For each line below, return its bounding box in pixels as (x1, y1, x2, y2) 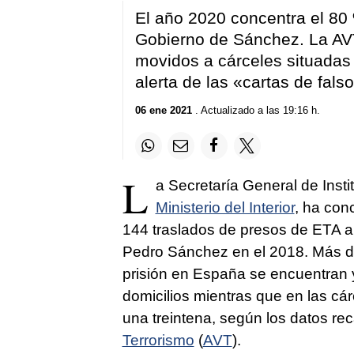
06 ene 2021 (134, 104, 192, 117)
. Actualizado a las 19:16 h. (191, 104, 320, 117)
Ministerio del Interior (155, 198, 295, 216)
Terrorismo (122, 331, 194, 348)
